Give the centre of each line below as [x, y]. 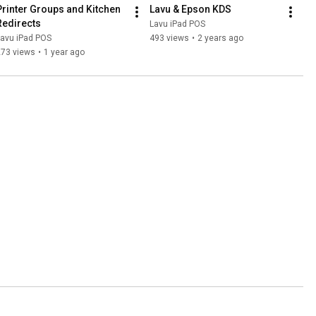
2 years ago [220, 38]
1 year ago [64, 53]
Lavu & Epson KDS [190, 10]
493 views [169, 38]
